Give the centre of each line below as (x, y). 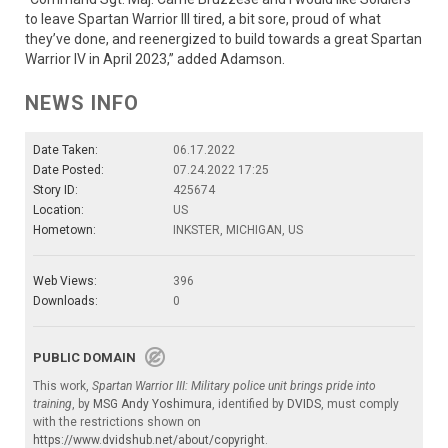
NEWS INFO (82, 103)
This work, (62, 386)
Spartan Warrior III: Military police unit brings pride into (234, 386)
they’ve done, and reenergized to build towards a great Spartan (223, 39)
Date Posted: (68, 170)
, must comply (360, 404)
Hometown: (64, 230)
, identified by (249, 404)
